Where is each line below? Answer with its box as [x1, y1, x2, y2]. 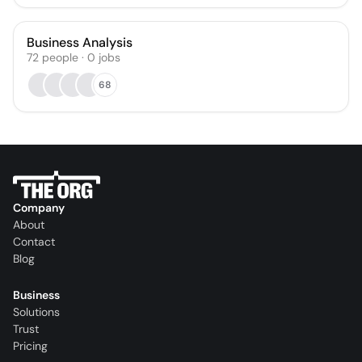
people [42, 50, 78, 65]
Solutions [13, 305, 60, 320]
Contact [13, 234, 55, 250]
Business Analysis [27, 34, 133, 51]
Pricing [13, 339, 48, 354]
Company [13, 200, 65, 216]
